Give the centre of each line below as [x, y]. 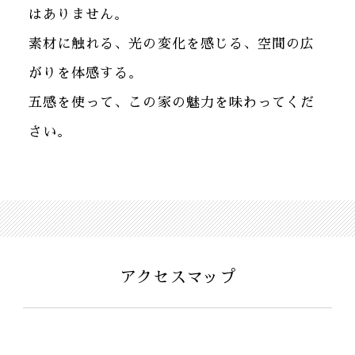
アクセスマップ [177, 278]
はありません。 [78, 15]
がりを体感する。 [86, 74]
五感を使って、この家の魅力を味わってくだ [172, 103]
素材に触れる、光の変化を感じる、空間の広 [172, 44]
